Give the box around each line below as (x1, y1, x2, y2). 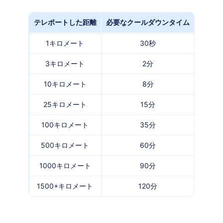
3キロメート (45, 59, 85, 68)
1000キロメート (39, 161, 91, 170)
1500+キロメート (37, 181, 93, 190)
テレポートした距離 (34, 17, 97, 26)
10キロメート (43, 79, 87, 88)
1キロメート (46, 38, 84, 47)
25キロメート (43, 100, 87, 109)
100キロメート (41, 120, 89, 129)
